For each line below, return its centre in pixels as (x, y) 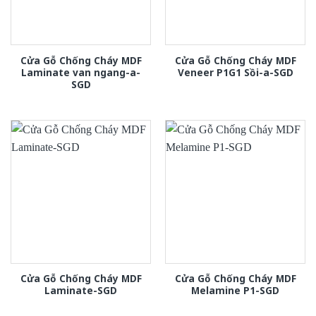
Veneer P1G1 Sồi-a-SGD (235, 72)
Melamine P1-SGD (235, 291)
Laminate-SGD (81, 291)
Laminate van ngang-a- (81, 72)
